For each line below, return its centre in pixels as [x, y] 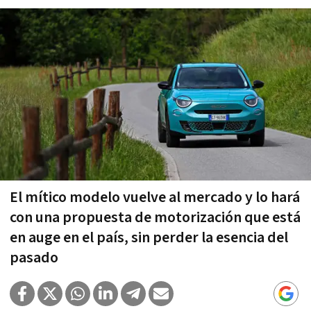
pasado [34, 258]
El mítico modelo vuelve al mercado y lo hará [155, 198]
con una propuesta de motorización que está [155, 218]
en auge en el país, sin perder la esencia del [149, 238]
